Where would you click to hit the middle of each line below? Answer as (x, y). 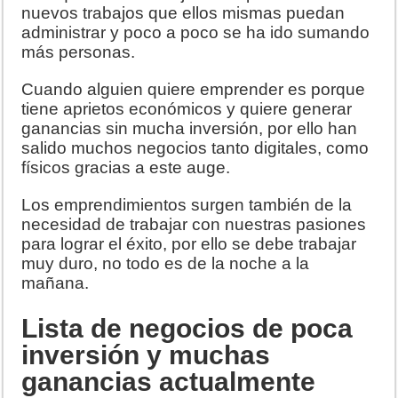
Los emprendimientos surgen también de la (187, 204)
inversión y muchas (146, 354)
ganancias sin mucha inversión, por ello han (190, 128)
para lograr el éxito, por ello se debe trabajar (189, 243)
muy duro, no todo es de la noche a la (166, 263)
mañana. (60, 283)
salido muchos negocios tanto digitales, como (195, 147)
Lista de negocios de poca (187, 328)
